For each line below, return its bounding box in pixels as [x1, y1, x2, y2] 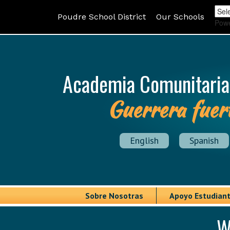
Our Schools [156, 12, 204, 22]
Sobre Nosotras [85, 190, 143, 201]
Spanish [189, 135, 219, 146]
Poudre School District [57, 12, 146, 22]
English [130, 135, 159, 146]
